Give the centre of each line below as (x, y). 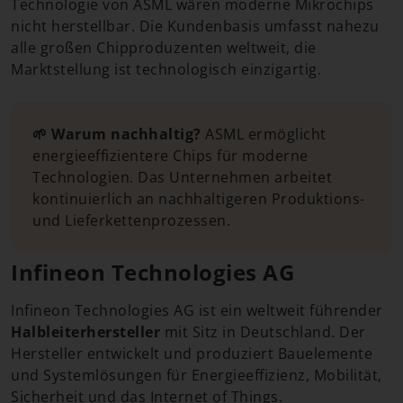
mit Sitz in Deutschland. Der (263, 332)
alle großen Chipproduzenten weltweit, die (164, 48)
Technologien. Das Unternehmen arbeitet (182, 177)
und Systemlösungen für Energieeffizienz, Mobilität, (197, 375)
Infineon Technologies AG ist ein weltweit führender (197, 310)
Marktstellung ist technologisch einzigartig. (166, 69)
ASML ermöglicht (264, 134)
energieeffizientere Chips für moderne (170, 156)
